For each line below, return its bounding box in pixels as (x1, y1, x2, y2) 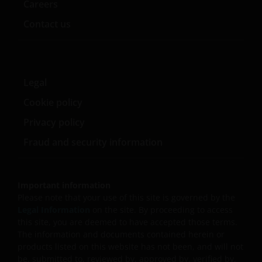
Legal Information (18, 204, 92, 215)
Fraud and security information (23, 136, 163, 149)
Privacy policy (23, 116, 85, 129)
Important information (18, 180, 111, 191)
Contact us (23, 18, 71, 30)
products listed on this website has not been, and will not (18, 241, 243, 252)
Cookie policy (23, 96, 82, 109)
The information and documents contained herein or (18, 229, 225, 240)
